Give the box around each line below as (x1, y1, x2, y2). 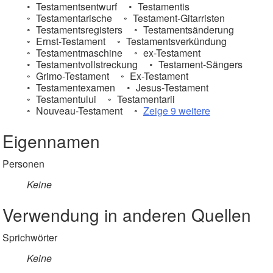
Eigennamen (2, 129, 100, 153)
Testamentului (34, 92, 96, 106)
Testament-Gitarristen (130, 11, 225, 25)
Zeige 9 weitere (143, 104, 210, 118)
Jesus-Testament (133, 80, 208, 94)
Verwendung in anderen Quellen (2, 202, 251, 227)
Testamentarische (34, 11, 112, 25)
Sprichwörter (2, 230, 57, 244)
